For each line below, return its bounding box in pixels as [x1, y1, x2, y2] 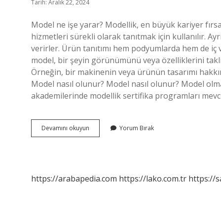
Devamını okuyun [41, 124, 89, 132]
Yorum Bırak [119, 124, 154, 132]
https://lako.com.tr [119, 173, 186, 184]
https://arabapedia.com [31, 173, 117, 184]
